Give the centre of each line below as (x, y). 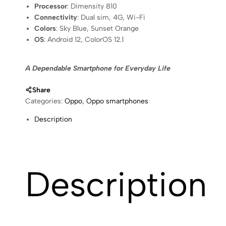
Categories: (45, 101)
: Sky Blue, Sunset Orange (98, 29)
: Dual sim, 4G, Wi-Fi (111, 17)
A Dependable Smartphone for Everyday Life (98, 68)
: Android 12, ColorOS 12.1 (84, 40)
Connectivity (56, 17)
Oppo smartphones (117, 101)
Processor (51, 6)
